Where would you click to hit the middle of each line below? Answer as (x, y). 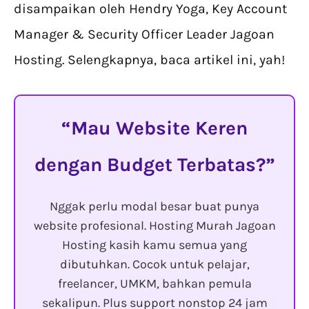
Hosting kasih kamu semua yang (154, 245)
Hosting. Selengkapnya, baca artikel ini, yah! (149, 60)
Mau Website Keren (159, 128)
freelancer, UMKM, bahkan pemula (154, 284)
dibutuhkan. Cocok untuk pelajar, (154, 265)
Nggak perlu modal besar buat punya (154, 207)
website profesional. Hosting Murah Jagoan (154, 226)
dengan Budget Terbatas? (150, 165)
